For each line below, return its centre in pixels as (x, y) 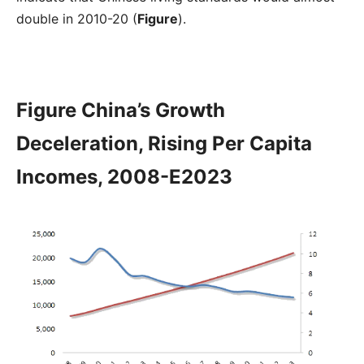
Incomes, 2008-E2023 (124, 176)
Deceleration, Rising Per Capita (164, 143)
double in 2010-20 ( (77, 18)
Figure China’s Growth (121, 110)
